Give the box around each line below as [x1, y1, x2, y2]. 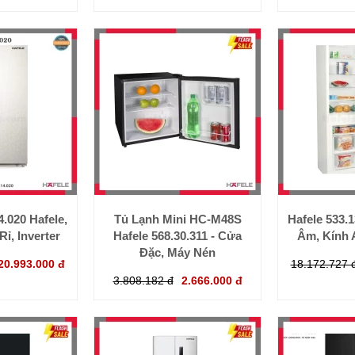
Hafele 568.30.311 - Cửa [113, 228, 242, 242]
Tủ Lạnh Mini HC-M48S [113, 212, 242, 226]
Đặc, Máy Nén [139, 245, 216, 259]
